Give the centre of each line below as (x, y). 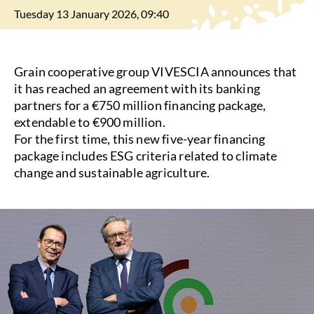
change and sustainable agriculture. (112, 172)
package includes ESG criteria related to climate (146, 156)
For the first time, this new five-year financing (140, 139)
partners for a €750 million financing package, (140, 105)
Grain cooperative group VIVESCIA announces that (156, 71)
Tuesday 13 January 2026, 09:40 (91, 14)
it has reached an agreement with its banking (137, 88)
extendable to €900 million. (90, 122)
